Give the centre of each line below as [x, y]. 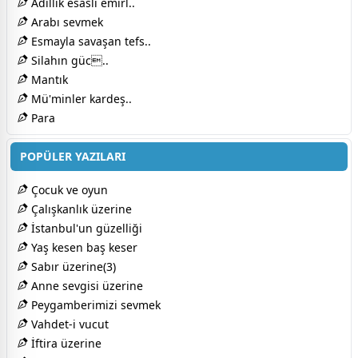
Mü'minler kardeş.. [80, 98]
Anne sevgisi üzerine [86, 285]
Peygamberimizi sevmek [94, 304]
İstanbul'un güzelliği [85, 228]
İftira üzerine [65, 343]
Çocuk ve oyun [68, 189]
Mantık [48, 79]
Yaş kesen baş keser [83, 247]
